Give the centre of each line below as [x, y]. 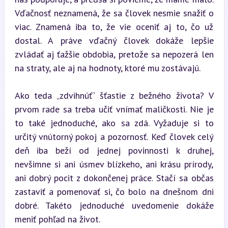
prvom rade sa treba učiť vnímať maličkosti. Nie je [114, 109]
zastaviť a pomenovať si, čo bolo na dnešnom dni [114, 191]
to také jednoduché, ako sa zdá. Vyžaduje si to [114, 123]
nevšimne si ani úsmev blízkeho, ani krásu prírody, [114, 164]
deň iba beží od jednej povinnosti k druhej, [114, 150]
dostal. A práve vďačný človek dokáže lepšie [114, 40]
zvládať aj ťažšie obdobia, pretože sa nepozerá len [114, 54]
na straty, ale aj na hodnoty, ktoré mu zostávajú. [107, 68]
